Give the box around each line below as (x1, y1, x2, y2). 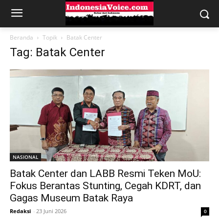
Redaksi (10, 207, 31, 215)
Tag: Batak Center (10, 45, 105, 59)
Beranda (10, 33, 33, 42)
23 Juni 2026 (36, 207, 66, 215)
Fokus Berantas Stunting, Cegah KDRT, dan (10, 180, 201, 192)
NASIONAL (13, 153, 38, 161)
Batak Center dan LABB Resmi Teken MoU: (10, 168, 201, 180)
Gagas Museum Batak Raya (10, 192, 133, 204)
